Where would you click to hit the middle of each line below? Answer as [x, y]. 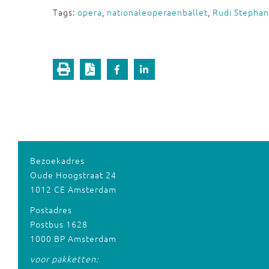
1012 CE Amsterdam [73, 189]
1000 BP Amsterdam [73, 238]
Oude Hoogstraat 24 [73, 175]
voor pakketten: [64, 259]
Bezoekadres [57, 160]
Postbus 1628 [59, 224]
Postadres [51, 210]
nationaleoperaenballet [157, 12]
